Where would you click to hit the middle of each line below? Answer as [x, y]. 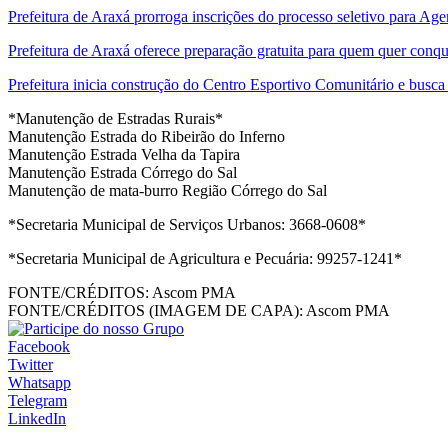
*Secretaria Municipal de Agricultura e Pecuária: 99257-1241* [205, 259]
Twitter [30, 365]
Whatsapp [39, 383]
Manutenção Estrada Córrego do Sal [122, 173]
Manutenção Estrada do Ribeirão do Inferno [148, 137]
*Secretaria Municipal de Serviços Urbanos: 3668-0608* [187, 225]
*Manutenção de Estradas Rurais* [115, 119]
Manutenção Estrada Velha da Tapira [124, 155]
